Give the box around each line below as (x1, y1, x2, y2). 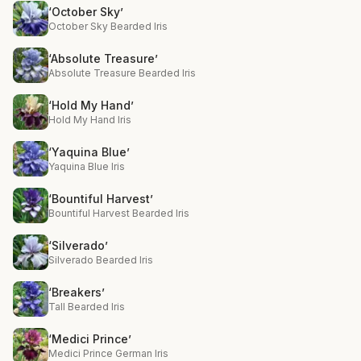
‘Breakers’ (48, 285, 105, 299)
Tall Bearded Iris (48, 301, 125, 313)
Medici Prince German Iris (48, 347, 168, 359)
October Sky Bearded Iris (48, 20, 168, 32)
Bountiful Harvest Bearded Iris (48, 207, 189, 219)
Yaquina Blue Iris (48, 160, 125, 172)
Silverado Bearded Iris (48, 254, 153, 266)
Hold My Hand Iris (48, 114, 131, 126)
